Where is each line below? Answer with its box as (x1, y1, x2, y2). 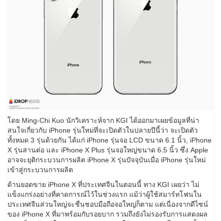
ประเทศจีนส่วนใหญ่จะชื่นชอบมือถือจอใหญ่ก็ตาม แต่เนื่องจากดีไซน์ (7, 200, 208, 209)
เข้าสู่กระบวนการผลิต (7, 166, 73, 174)
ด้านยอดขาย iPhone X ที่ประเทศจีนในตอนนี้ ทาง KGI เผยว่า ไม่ (7, 181, 199, 189)
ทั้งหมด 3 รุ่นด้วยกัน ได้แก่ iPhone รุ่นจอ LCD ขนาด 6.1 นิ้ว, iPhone (7, 136, 212, 145)
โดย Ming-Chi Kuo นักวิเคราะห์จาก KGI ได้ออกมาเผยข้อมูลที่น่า (7, 116, 199, 125)
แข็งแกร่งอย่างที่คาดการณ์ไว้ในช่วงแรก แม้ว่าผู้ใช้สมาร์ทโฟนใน (7, 190, 202, 199)
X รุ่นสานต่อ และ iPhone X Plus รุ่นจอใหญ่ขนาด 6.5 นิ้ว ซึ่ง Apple (7, 146, 208, 154)
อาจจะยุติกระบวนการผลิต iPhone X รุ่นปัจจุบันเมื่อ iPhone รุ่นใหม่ (7, 156, 206, 164)
